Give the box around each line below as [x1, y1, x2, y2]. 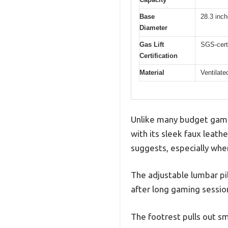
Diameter [139, 24, 167, 32]
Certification [139, 52, 178, 60]
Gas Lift [139, 41, 164, 49]
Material [139, 69, 164, 77]
